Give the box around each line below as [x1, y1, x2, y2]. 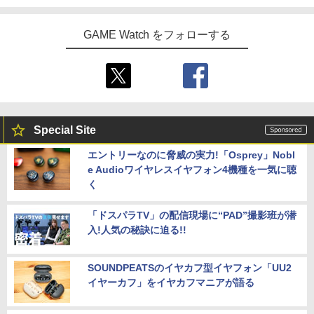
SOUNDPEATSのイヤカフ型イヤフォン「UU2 [88, 262, 292, 274]
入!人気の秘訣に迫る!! [88, 224, 186, 236]
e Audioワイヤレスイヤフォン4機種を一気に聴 [88, 164, 296, 176]
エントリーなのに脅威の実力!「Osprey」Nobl [88, 149, 295, 161]
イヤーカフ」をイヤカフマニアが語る [88, 277, 254, 289]
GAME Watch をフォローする [83, 29, 231, 41]
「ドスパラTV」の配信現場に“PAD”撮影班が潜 [88, 210, 296, 221]
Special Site [34, 124, 96, 137]
